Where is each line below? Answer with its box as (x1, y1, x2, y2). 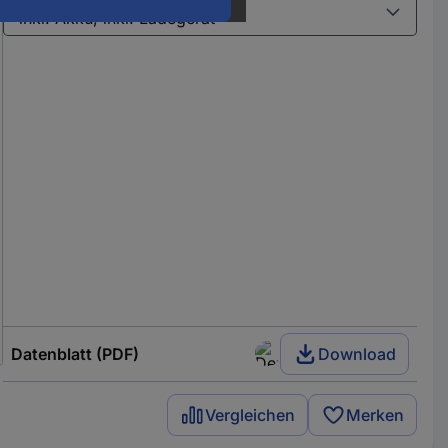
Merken (346, 404, 405, 425)
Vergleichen (205, 404, 296, 425)
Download (318, 343, 397, 364)
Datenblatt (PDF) (10, 343, 139, 364)
